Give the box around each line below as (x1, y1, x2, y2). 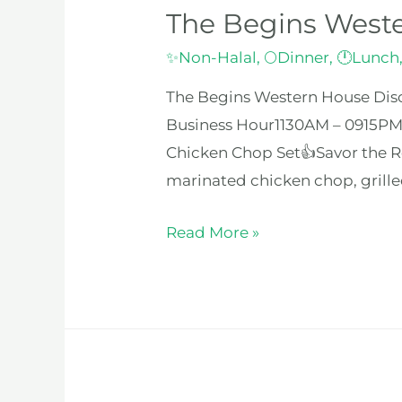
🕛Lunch (336, 48, 400, 67)
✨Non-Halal (166, 48, 258, 67)
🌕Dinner (264, 48, 330, 67)
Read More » (166, 223, 260, 242)
